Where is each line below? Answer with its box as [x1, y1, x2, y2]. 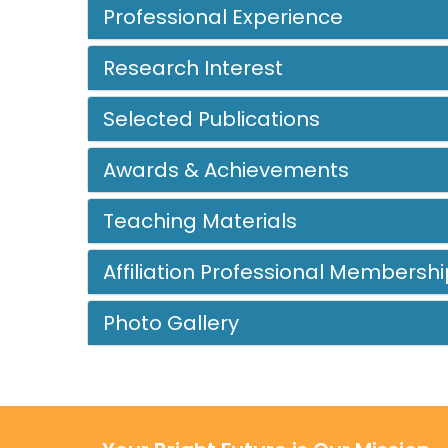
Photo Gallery [103, 308, 239, 337]
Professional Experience [103, 2, 343, 31]
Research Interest [103, 53, 283, 82]
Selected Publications [103, 104, 320, 133]
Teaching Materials [103, 206, 297, 235]
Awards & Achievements [103, 155, 349, 184]
